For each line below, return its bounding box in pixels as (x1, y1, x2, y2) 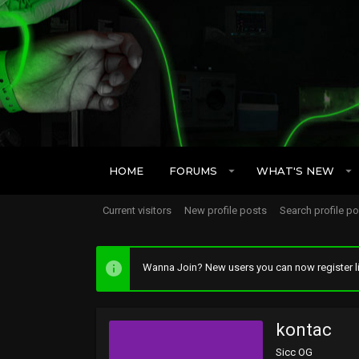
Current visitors (103, 204, 171, 216)
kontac (276, 319, 332, 340)
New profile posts (184, 204, 267, 216)
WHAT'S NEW (256, 163, 334, 177)
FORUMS (169, 163, 217, 177)
